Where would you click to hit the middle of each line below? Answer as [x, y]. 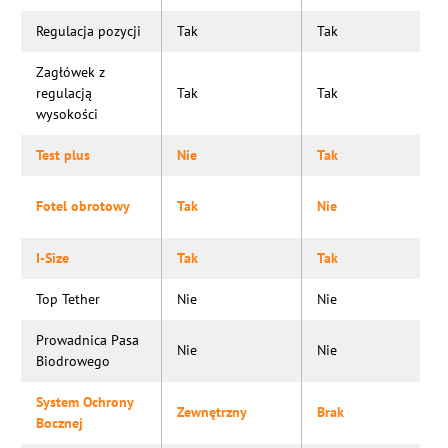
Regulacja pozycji [89, 30]
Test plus [63, 154]
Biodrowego [73, 360]
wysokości [67, 113]
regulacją [64, 92]
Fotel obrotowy [83, 205]
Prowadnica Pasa [88, 339]
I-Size [53, 257]
